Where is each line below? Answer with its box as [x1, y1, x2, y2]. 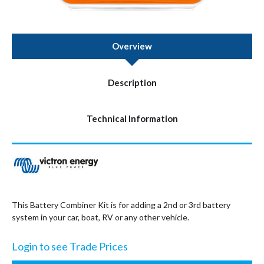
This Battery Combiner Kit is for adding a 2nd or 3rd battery [12, 200, 230, 210]
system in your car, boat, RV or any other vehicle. [12, 212, 191, 222]
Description [107, 77, 157, 88]
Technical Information [86, 113, 178, 124]
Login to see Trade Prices [12, 240, 128, 253]
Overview [112, 41, 152, 51]
